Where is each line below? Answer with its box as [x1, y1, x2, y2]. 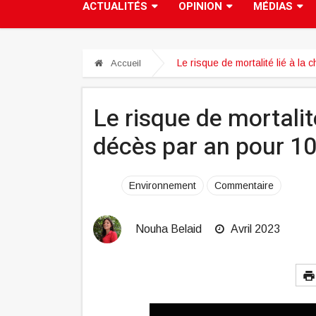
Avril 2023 [229, 223, 280, 236]
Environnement [129, 180, 196, 192]
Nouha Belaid [135, 223, 202, 236]
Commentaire [214, 180, 274, 192]
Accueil [109, 58, 141, 69]
